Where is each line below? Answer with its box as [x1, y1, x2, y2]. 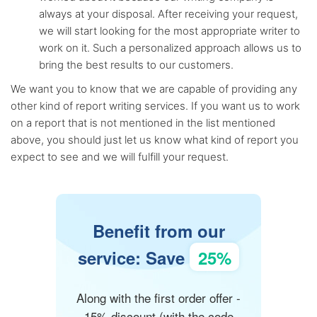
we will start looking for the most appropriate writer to [39, 24, 300, 38]
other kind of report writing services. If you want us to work [11, 99, 300, 113]
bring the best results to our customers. [39, 58, 234, 71]
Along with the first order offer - [76, 289, 241, 306]
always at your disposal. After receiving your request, [39, 7, 298, 21]
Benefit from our [92, 219, 225, 243]
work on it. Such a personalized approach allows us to [39, 41, 301, 54]
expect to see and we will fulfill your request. [11, 150, 229, 163]
